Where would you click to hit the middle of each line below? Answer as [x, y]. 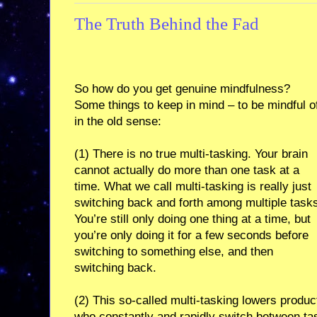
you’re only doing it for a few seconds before [191, 235]
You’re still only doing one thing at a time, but [192, 219]
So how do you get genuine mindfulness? [182, 88]
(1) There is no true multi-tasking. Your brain [191, 154]
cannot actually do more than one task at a [187, 170]
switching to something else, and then [174, 251]
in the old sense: [118, 121]
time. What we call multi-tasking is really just [193, 186]
